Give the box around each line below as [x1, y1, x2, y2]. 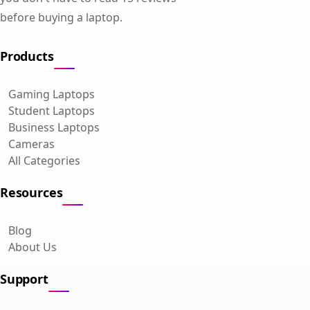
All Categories [8, 152, 80, 168]
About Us [8, 239, 57, 255]
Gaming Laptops [8, 86, 95, 102]
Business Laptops [8, 119, 100, 135]
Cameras [8, 136, 55, 152]
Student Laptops [8, 102, 95, 118]
